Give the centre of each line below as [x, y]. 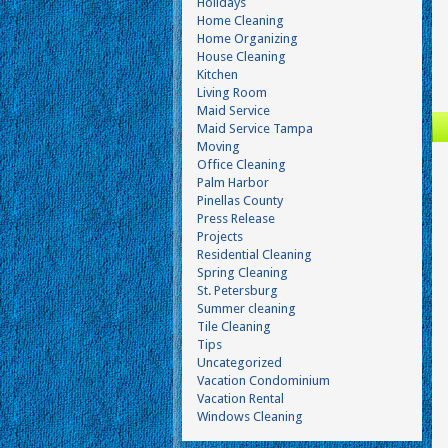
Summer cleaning [246, 308]
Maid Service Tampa [255, 128]
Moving [218, 146]
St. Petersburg [237, 290]
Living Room [232, 92]
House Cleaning [241, 56]
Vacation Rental [240, 398]
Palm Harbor [233, 182]
